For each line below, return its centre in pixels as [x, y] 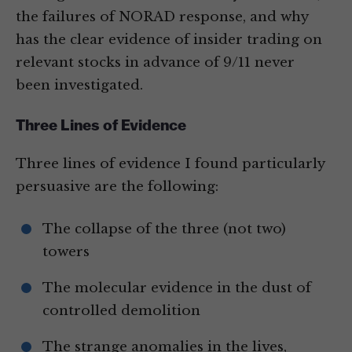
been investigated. [79, 86]
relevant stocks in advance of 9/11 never [155, 63]
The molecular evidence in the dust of [177, 288]
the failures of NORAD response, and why [162, 17]
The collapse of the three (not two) [164, 229]
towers [66, 252]
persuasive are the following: [117, 187]
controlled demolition [121, 311]
